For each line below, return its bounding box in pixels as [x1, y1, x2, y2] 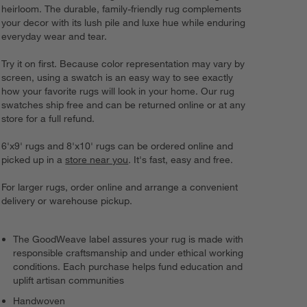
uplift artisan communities [13, 274, 125, 287]
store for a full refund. [1, 112, 95, 125]
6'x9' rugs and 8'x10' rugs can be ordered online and [1, 140, 234, 153]
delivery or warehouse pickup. [1, 195, 133, 208]
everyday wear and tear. [1, 30, 108, 43]
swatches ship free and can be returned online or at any [1, 99, 246, 112]
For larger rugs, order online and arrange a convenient [1, 181, 238, 194]
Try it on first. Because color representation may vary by [1, 58, 245, 71]
